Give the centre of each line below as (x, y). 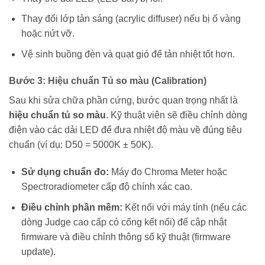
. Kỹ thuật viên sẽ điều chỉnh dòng (177, 115)
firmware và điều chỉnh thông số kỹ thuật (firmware (126, 237)
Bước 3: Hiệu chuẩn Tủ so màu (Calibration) (108, 81)
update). (38, 251)
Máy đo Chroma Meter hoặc (168, 172)
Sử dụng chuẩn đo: (65, 172)
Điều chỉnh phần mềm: (72, 207)
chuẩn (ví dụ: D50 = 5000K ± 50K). (81, 145)
